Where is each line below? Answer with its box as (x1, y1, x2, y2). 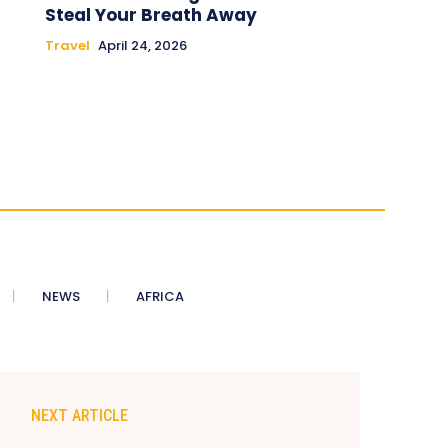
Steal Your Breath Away (44, 2, 257, 27)
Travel (44, 35, 90, 55)
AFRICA (135, 286, 184, 306)
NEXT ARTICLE (31, 405, 129, 425)
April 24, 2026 (97, 35, 187, 55)
